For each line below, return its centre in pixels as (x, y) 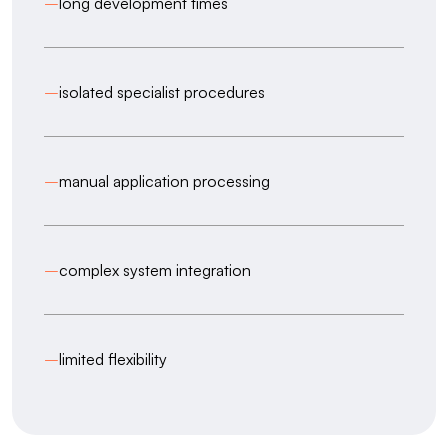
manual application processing (164, 181)
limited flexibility (113, 359)
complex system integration (155, 270)
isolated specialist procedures (162, 92)
